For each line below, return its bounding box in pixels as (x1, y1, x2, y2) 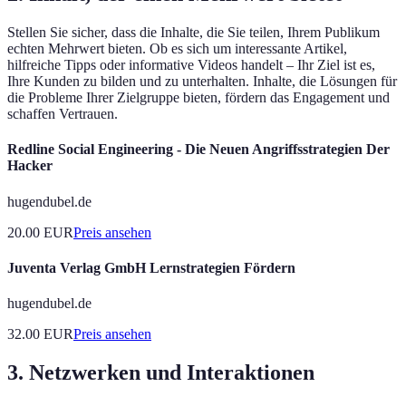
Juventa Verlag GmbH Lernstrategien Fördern (7, 259, 295, 275)
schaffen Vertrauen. (7, 106, 118, 122)
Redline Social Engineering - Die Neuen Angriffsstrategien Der (7, 141, 390, 158)
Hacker (7, 158, 53, 174)
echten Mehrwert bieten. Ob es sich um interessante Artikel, (7, 41, 347, 57)
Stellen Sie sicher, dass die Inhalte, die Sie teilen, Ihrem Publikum (7, 24, 380, 41)
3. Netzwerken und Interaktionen (7, 361, 314, 384)
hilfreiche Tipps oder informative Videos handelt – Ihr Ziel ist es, (7, 57, 375, 73)
